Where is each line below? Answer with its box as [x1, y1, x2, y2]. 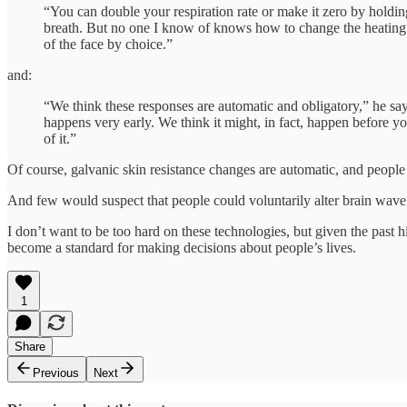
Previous [33, 365, 79, 380]
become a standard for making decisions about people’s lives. [7, 239, 356, 255]
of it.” [44, 130, 76, 146]
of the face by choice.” [44, 35, 173, 52]
